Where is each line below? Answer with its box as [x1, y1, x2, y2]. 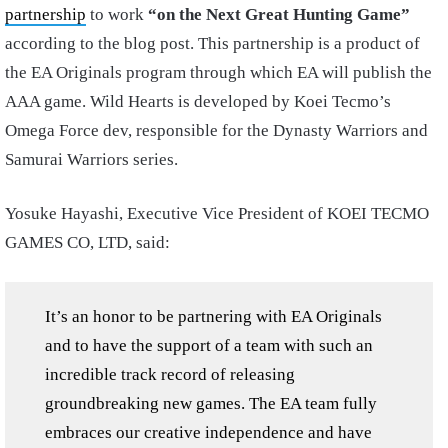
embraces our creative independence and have [45, 423, 372, 442]
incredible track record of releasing [45, 365, 295, 384]
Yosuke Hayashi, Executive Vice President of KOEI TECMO [5, 204, 429, 223]
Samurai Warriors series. [5, 150, 178, 169]
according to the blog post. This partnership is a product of [5, 34, 420, 53]
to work [86, 5, 148, 24]
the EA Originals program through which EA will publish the [5, 63, 432, 82]
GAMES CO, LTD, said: [5, 233, 170, 252]
